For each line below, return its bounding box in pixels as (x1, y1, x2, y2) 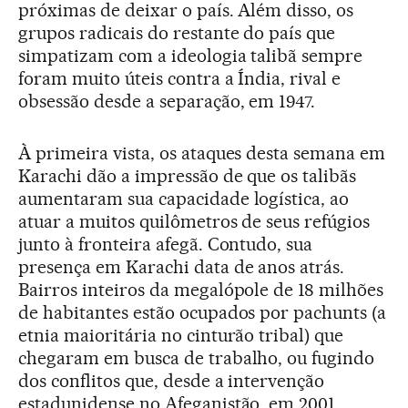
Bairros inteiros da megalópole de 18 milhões (18, 278, 384, 301)
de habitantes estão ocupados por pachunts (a (18, 301, 387, 323)
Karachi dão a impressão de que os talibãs (18, 164, 357, 187)
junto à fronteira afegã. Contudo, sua (18, 232, 313, 255)
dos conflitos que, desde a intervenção (18, 369, 325, 392)
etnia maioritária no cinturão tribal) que (18, 323, 344, 346)
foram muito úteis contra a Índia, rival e (18, 66, 342, 89)
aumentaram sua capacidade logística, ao (18, 187, 350, 209)
